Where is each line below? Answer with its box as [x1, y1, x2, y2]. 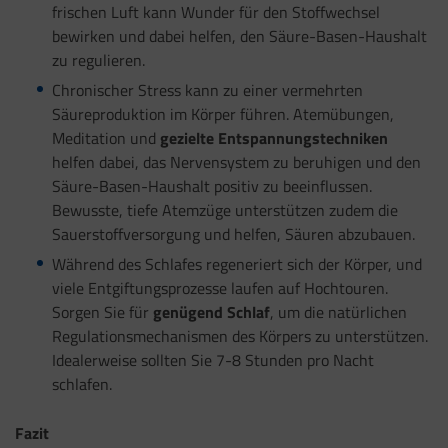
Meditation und [51, 126, 160, 151]
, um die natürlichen [269, 299, 407, 324]
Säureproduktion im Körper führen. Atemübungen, [51, 102, 394, 127]
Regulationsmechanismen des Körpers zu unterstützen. [51, 323, 428, 348]
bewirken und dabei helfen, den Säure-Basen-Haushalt [51, 24, 427, 49]
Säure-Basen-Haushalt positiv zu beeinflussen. [51, 174, 372, 199]
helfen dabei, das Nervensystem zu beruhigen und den [51, 150, 421, 175]
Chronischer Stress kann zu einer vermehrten [51, 78, 363, 103]
